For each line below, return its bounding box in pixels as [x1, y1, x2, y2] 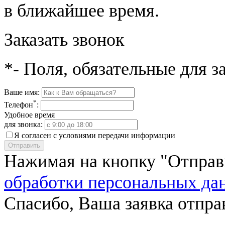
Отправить [8, 141, 40, 149]
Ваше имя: [4, 88, 40, 97]
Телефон [4, 100, 33, 109]
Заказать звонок [4, 30, 124, 50]
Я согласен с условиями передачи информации [14, 131, 175, 140]
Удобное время [4, 110, 55, 119]
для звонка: [4, 120, 43, 129]
